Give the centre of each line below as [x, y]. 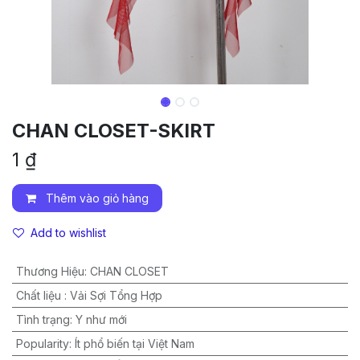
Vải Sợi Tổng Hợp [116, 295]
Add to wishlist [68, 232]
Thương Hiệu [50, 271]
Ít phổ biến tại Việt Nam [134, 343]
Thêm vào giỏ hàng [96, 198]
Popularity [42, 343]
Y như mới [101, 319]
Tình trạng [43, 319]
